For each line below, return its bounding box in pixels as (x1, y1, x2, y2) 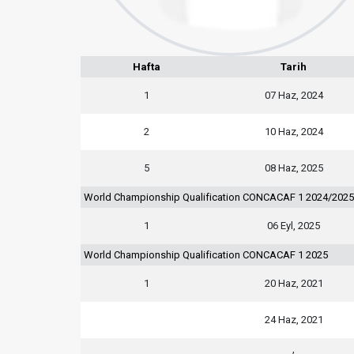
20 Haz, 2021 (264, 277, 323, 289)
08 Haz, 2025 (264, 162, 323, 174)
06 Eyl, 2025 (267, 220, 320, 232)
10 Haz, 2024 (264, 126, 323, 137)
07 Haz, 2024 (264, 89, 323, 101)
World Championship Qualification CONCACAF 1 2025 (84, 249, 328, 261)
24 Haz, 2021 (264, 314, 323, 326)
